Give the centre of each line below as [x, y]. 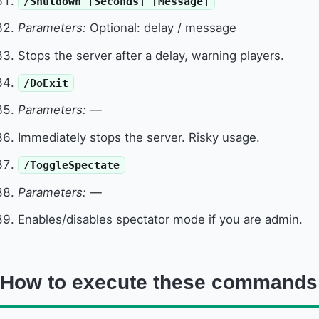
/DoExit [46, 83]
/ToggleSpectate [72, 165]
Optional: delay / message [162, 28]
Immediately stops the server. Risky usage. [139, 137]
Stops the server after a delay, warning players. [151, 55]
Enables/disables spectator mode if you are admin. [161, 220]
